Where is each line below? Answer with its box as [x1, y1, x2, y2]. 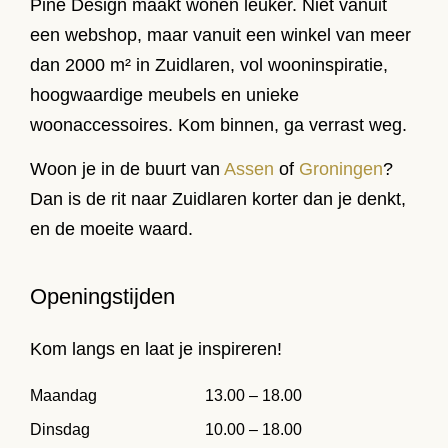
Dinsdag [30, 420, 90, 439]
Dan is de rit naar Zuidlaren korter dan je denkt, [30, 189, 406, 210]
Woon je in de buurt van [30, 159, 224, 180]
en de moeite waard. [30, 219, 193, 240]
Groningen [299, 159, 383, 180]
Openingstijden [30, 283, 175, 309]
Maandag [30, 386, 97, 405]
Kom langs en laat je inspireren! [30, 338, 282, 359]
